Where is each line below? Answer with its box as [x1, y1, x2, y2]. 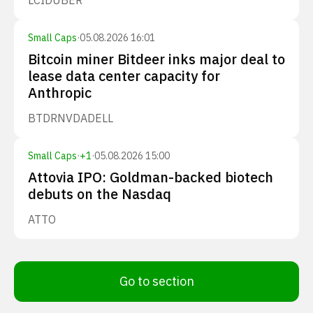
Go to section [119, 273, 194, 289]
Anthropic [28, 83, 92, 102]
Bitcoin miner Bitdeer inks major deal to [28, 50, 285, 68]
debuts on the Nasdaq [28, 184, 171, 203]
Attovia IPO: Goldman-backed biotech [28, 168, 273, 187]
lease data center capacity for [28, 66, 220, 85]
